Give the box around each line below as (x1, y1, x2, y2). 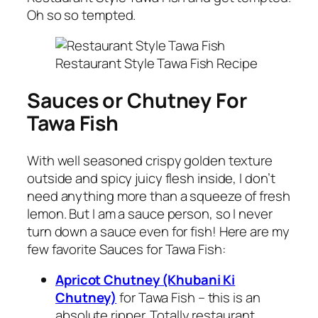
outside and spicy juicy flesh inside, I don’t (27, 168, 275, 187)
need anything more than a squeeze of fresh (27, 186, 290, 205)
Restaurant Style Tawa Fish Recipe (55, 54, 258, 73)
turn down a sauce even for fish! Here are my (27, 221, 290, 241)
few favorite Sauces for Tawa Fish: (27, 239, 226, 258)
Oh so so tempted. (27, 5, 136, 24)
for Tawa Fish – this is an (119, 288, 261, 307)
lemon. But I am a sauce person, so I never (27, 204, 273, 223)
